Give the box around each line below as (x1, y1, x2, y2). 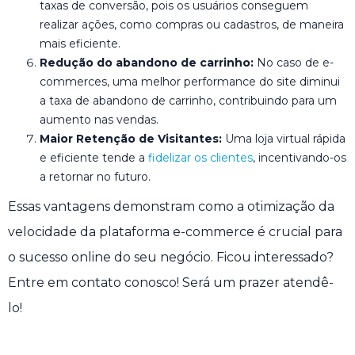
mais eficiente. (40, 36, 120, 52)
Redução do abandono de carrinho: (40, 55, 257, 71)
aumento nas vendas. (40, 113, 158, 128)
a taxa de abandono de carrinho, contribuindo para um (40, 94, 337, 109)
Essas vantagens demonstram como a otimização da (8, 199, 334, 215)
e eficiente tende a (40, 151, 145, 166)
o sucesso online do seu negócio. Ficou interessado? (8, 250, 334, 265)
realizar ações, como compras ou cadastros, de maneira (40, 17, 344, 32)
